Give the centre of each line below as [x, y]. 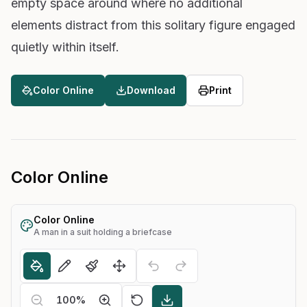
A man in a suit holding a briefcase [103, 232]
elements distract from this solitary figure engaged [153, 25]
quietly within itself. [65, 47]
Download [151, 90]
